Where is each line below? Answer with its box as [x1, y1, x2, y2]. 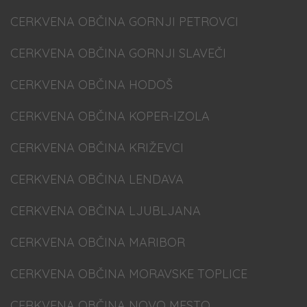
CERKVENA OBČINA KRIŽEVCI [10, 140, 184, 156]
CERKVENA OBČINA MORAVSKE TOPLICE [10, 266, 247, 282]
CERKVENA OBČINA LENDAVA [10, 171, 184, 187]
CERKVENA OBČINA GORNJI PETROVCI [10, 14, 238, 29]
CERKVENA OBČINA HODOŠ [10, 77, 173, 93]
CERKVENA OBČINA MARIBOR [10, 234, 185, 250]
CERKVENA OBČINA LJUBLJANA [10, 203, 201, 219]
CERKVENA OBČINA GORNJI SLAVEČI [10, 45, 226, 61]
